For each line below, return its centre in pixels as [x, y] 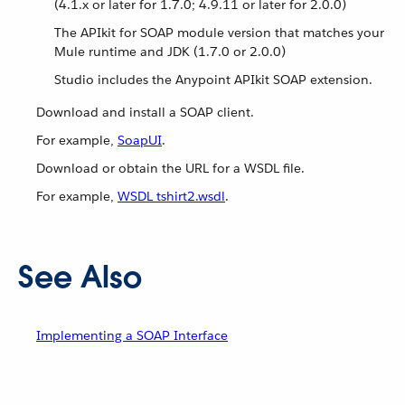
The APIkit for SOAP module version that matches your [219, 33]
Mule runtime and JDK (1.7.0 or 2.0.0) [170, 52]
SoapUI [140, 140]
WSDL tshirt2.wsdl [171, 196]
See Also [80, 277]
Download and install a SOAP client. [145, 112]
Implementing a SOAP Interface [132, 335]
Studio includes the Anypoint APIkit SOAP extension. [213, 80]
